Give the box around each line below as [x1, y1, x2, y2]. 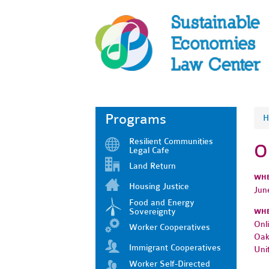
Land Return [129, 160, 176, 171]
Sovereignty [129, 206, 176, 217]
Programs [105, 110, 166, 127]
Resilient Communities [129, 136, 213, 147]
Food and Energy [129, 197, 195, 208]
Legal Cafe [129, 145, 169, 156]
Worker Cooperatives [129, 222, 210, 232]
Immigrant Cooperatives [129, 242, 221, 253]
